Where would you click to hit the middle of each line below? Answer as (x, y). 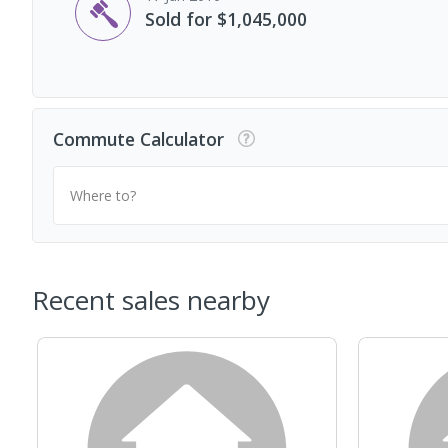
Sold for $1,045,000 (226, 19)
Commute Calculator (138, 138)
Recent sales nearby (151, 299)
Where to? (103, 195)
